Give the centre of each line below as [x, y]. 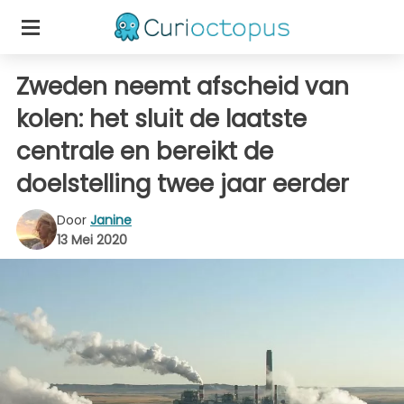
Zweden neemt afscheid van [183, 87]
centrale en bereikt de [145, 151]
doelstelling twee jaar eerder [183, 184]
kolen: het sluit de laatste [161, 119]
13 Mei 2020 [92, 239]
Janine [111, 220]
